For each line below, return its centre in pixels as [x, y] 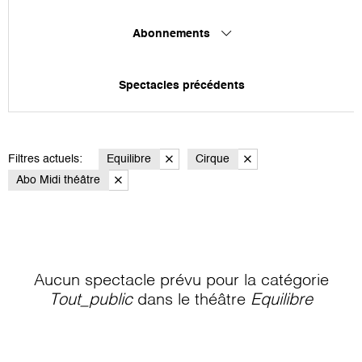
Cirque [213, 159]
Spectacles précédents [181, 85]
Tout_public [91, 300]
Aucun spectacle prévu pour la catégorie [181, 281]
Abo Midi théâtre [58, 180]
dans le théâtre [192, 300]
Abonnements [173, 34]
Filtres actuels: [45, 159]
